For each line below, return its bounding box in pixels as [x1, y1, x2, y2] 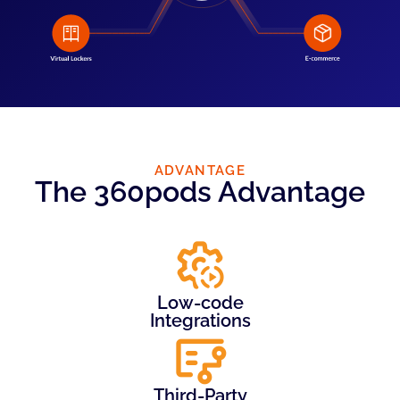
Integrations [149, 309, 251, 331]
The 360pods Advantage [35, 174, 365, 208]
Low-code [156, 291, 244, 313]
